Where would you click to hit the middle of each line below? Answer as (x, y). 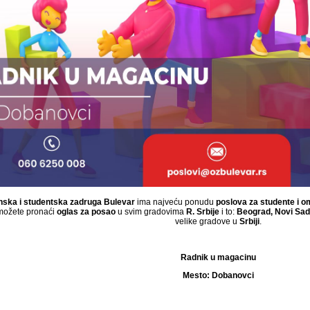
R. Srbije (203, 211)
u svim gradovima (151, 211)
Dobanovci (232, 275)
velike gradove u (207, 221)
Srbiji (249, 221)
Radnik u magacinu (218, 257)
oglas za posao (86, 211)
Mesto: (197, 275)
